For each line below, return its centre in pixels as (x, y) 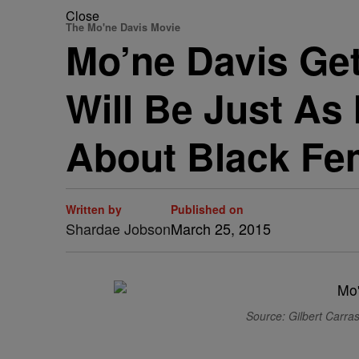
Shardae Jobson (118, 228)
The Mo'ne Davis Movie (123, 27)
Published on (207, 209)
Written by (94, 209)
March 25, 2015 (221, 228)
